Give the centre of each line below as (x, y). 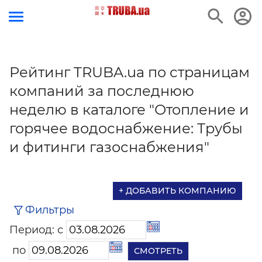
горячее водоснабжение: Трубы (126, 128)
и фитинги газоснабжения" (109, 147)
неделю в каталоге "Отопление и (129, 110)
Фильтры (50, 210)
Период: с (38, 230)
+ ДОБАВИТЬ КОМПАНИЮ (177, 191)
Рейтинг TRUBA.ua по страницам (130, 72)
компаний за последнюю (102, 91)
